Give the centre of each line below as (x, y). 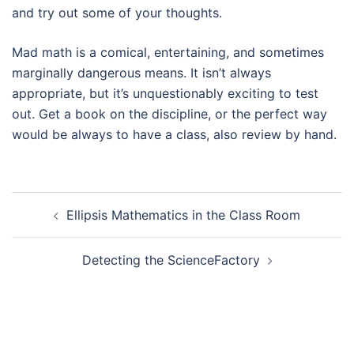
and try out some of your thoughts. (117, 13)
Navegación (66, 202)
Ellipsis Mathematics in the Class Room (183, 215)
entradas (52, 246)
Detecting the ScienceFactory (171, 260)
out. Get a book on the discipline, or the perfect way (169, 114)
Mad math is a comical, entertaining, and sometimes (168, 52)
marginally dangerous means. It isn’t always (141, 73)
